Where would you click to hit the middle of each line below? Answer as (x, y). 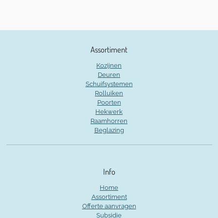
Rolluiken (109, 93)
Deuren (109, 75)
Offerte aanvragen (109, 206)
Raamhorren (109, 121)
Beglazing (109, 130)
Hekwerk (109, 112)
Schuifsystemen (109, 84)
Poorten (109, 102)
